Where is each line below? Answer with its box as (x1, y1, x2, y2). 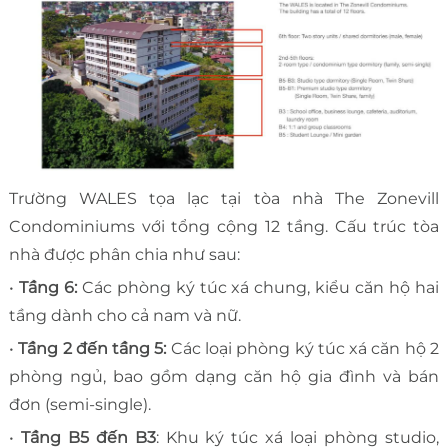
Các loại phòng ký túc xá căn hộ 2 (166, 338, 440, 358)
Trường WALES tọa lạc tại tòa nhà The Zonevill (8, 188, 440, 208)
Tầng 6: (18, 277, 82, 297)
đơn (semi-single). (8, 394, 151, 414)
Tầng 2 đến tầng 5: (18, 338, 167, 358)
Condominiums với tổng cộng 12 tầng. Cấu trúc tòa (8, 216, 440, 236)
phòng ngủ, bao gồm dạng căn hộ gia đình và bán (8, 366, 440, 386)
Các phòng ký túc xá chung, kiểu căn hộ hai (81, 277, 440, 297)
